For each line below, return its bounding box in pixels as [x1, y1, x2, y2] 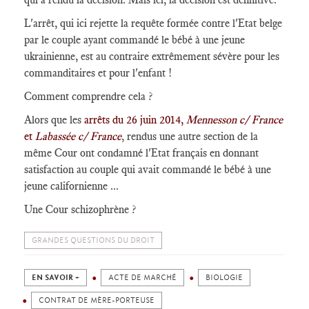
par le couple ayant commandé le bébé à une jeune [24, 33, 245, 46]
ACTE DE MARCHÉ [108, 273, 177, 282]
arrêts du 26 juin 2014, [81, 113, 186, 126]
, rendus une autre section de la [121, 130, 258, 143]
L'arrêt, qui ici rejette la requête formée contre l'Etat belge [24, 17, 282, 30]
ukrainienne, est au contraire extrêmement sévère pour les [24, 50, 279, 63]
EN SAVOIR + [32, 273, 79, 282]
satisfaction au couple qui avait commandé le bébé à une [24, 163, 271, 176]
